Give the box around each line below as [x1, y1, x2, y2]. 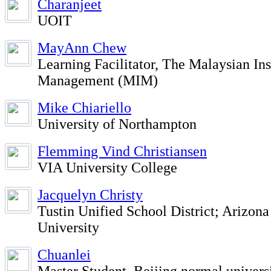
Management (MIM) [38, 73, 158, 88]
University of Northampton [38, 116, 197, 132]
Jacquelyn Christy [38, 187, 143, 203]
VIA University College [38, 160, 177, 175]
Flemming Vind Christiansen [38, 143, 207, 159]
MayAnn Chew [38, 40, 126, 56]
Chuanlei [38, 247, 91, 263]
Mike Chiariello [38, 100, 131, 116]
